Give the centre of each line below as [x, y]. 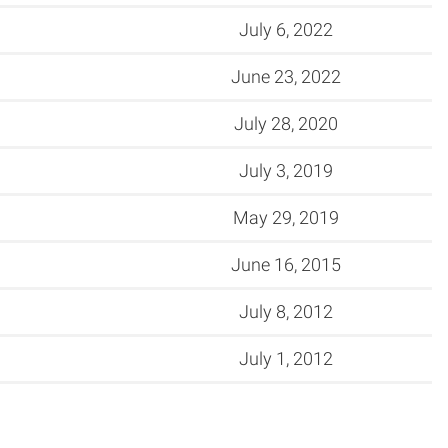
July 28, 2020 [286, 123]
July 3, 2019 [286, 170]
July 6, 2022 [286, 29]
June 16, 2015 [286, 264]
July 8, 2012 [286, 311]
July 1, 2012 [286, 358]
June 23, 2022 [286, 76]
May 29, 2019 [286, 217]
